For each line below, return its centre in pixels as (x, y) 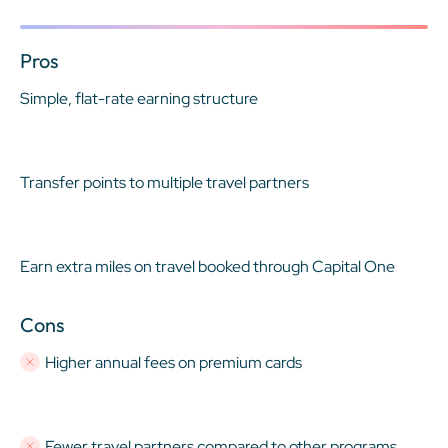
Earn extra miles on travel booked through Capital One (207, 266)
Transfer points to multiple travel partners (164, 182)
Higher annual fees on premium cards (173, 362)
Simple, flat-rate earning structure (139, 98)
